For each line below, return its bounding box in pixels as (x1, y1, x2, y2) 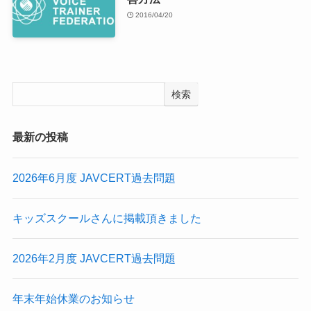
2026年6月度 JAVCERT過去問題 (12, 171, 176, 184)
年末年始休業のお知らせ (12, 292, 135, 305)
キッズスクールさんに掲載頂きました (12, 211, 201, 224)
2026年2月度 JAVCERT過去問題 (12, 252, 176, 265)
